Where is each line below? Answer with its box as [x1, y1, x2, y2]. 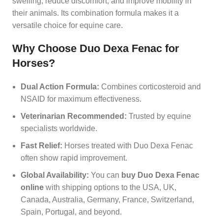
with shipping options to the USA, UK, [44, 183, 176, 192]
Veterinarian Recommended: [21, 111, 127, 120]
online [21, 183, 44, 192]
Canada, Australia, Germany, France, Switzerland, [21, 195, 194, 204]
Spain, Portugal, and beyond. [21, 207, 122, 216]
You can [89, 170, 121, 179]
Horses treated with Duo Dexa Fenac [62, 141, 193, 150]
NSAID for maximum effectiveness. [21, 94, 141, 103]
